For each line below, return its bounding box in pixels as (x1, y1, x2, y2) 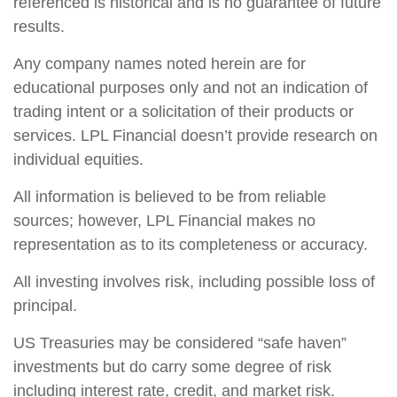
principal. (13, 296, 82, 315)
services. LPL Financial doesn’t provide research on (13, 126, 378, 144)
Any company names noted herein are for (13, 54, 306, 73)
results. (13, 17, 69, 35)
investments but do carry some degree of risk (13, 357, 331, 376)
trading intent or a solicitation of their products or (13, 102, 354, 121)
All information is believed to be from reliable (13, 187, 326, 206)
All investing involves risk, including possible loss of (13, 272, 375, 291)
